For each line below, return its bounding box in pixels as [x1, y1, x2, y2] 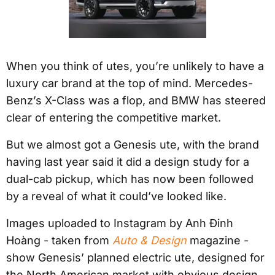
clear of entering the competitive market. [6, 111, 221, 125]
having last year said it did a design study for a [6, 155, 249, 169]
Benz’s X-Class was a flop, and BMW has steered [6, 94, 266, 107]
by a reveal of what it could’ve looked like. [6, 190, 227, 203]
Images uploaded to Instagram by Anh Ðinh [6, 217, 233, 230]
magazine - [187, 234, 249, 247]
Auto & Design [112, 234, 187, 247]
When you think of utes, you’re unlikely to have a [6, 60, 264, 73]
